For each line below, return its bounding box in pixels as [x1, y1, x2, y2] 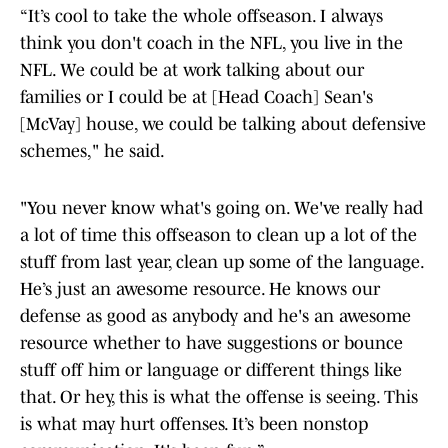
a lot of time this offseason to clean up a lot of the [20, 225, 417, 246]
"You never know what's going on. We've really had [20, 198, 423, 219]
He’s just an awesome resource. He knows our [20, 279, 380, 300]
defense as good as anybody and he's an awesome [20, 306, 411, 327]
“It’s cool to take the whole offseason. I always [20, 6, 383, 27]
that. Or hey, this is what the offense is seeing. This [20, 387, 418, 408]
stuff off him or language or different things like [20, 360, 402, 381]
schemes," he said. [20, 141, 165, 162]
